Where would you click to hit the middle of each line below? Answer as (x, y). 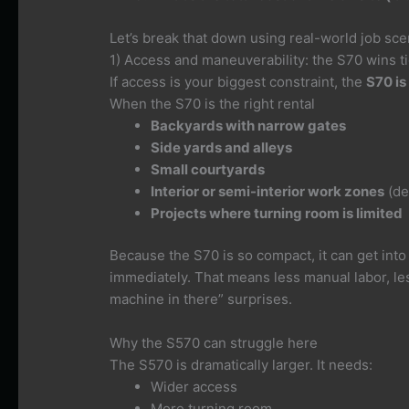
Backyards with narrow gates (249, 125)
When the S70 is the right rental (213, 103)
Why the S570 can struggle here (214, 343)
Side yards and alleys (222, 147)
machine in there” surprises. (201, 299)
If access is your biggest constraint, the (238, 81)
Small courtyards (208, 169)
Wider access (194, 387)
